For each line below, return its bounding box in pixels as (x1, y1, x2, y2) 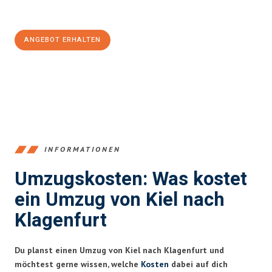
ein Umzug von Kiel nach (15, 186, 225, 214)
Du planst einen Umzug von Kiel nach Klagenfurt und (15, 244, 224, 256)
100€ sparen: (15, 5, 80, 18)
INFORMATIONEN (44, 144, 121, 154)
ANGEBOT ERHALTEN (24, 34, 101, 45)
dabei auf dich (169, 258, 228, 270)
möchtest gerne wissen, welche (15, 258, 141, 270)
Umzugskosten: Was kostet (15, 165, 247, 193)
